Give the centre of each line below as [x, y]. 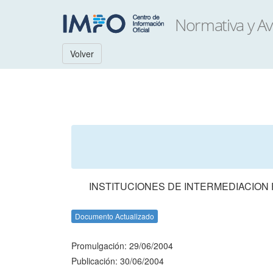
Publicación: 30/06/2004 [118, 261]
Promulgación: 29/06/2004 [122, 246]
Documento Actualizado [115, 216]
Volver [82, 54]
